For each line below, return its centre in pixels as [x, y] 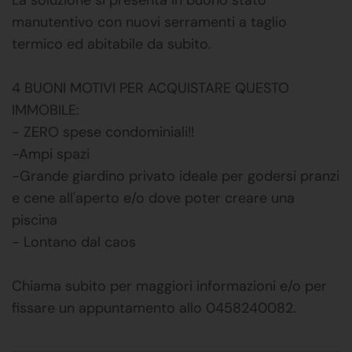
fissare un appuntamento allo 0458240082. [154, 308]
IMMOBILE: [46, 110]
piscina [35, 220]
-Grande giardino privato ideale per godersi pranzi [176, 176]
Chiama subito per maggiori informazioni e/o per [169, 286]
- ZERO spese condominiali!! [103, 132]
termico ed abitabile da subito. [112, 44]
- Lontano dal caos [74, 242]
